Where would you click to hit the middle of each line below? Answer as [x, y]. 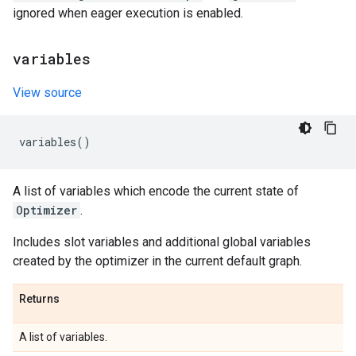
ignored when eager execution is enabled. [128, 13]
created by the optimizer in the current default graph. [157, 261]
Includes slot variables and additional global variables [162, 242]
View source [47, 93]
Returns [39, 299]
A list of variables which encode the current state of [156, 191]
